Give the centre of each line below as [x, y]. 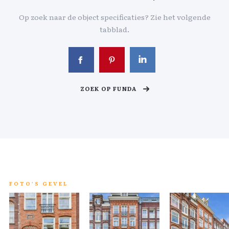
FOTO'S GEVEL [39, 183]
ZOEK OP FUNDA [108, 88]
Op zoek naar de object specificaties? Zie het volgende [114, 17]
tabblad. [114, 29]
